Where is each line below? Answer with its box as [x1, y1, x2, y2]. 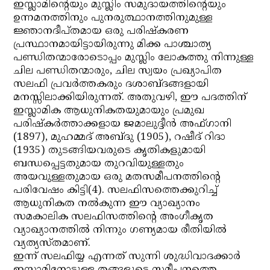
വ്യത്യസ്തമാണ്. [13, 237, 91, 250]
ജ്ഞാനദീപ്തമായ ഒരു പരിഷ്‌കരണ [13, 25, 189, 38]
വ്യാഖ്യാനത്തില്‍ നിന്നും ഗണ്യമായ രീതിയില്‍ [13, 224, 227, 237]
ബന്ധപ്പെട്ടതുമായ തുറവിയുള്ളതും [13, 157, 184, 171]
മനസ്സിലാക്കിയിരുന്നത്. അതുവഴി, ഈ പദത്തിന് [13, 91, 247, 104]
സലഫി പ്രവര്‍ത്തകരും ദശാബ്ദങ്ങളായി [13, 78, 209, 91]
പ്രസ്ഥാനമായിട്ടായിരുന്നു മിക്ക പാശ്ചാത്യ [13, 38, 212, 51]
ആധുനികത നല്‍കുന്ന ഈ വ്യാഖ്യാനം [13, 197, 201, 210]
